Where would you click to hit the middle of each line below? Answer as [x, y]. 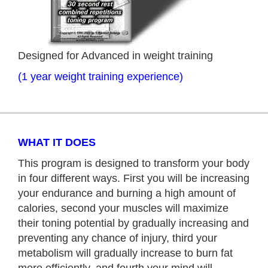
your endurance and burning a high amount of [127, 193]
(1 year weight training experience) [100, 76]
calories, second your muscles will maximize [123, 208]
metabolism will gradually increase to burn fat [125, 253]
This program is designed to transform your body [134, 163]
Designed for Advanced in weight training [115, 55]
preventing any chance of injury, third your [118, 238]
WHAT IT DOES [57, 142]
